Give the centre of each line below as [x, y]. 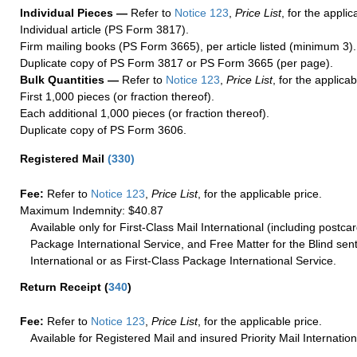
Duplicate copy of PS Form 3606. [103, 130]
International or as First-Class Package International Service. [184, 260]
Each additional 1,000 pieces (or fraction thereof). [145, 114]
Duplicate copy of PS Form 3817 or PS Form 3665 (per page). [177, 63]
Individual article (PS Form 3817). [104, 30]
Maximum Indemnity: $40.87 [92, 210]
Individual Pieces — [74, 13]
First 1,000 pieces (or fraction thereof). [117, 97]
